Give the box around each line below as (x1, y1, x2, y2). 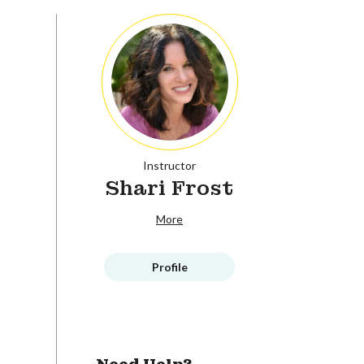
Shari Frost (106, 175, 233, 201)
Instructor (143, 158, 196, 172)
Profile (151, 259, 188, 274)
